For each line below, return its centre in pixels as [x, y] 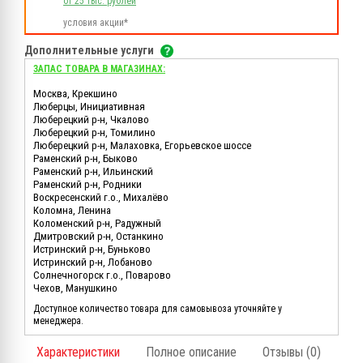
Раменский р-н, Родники [88, 184]
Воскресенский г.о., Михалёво [101, 197]
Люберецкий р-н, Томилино [94, 132]
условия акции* [96, 22]
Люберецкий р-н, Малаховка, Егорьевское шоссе [142, 145]
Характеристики [78, 352]
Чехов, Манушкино [75, 288]
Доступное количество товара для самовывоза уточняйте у [158, 308]
